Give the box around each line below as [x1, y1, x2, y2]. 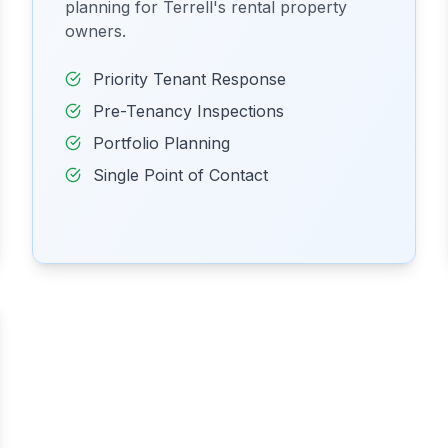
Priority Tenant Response [93, 69, 286, 89]
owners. [65, 21, 126, 41]
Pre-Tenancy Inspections [93, 101, 284, 121]
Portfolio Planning [93, 133, 230, 153]
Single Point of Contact [93, 165, 268, 185]
